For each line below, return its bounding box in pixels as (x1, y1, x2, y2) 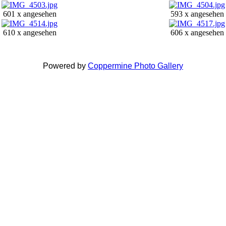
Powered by (43, 61, 88, 70)
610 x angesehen (3, 28, 56, 37)
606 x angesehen (170, 28, 224, 37)
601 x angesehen (3, 9, 56, 18)
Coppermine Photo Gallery (88, 61, 183, 70)
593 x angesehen (170, 9, 224, 18)
